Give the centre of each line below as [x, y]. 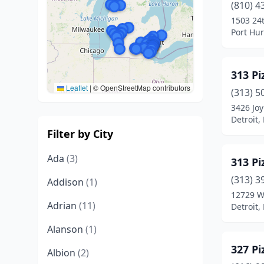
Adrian [63, 206]
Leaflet [76, 88]
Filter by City [80, 134]
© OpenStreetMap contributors [141, 88]
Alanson [66, 229]
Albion [62, 253]
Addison [67, 182]
